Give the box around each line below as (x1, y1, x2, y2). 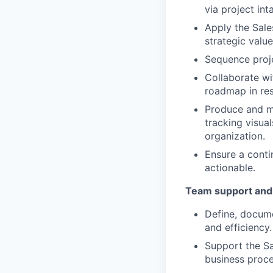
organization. (205, 129, 265, 142)
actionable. (205, 161, 255, 174)
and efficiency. (205, 221, 272, 233)
